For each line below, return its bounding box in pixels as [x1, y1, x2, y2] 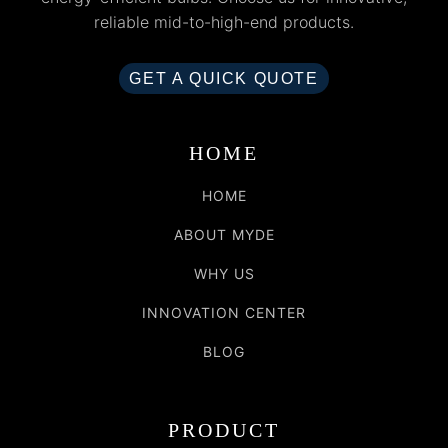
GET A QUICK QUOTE [129, 69, 319, 87]
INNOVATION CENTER [142, 303, 306, 321]
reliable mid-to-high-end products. [94, 11, 354, 32]
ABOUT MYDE [173, 225, 275, 243]
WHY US [193, 264, 255, 282]
